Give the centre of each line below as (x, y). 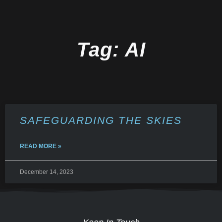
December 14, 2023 (47, 172)
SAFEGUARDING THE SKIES (101, 120)
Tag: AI (111, 50)
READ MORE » (41, 146)
